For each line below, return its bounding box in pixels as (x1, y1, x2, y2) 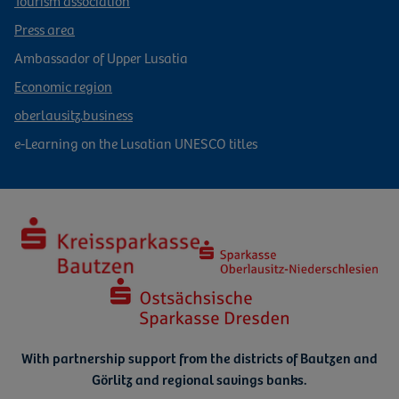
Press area (14, 17, 75, 39)
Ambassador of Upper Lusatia (14, 45, 188, 68)
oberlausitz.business (14, 102, 133, 125)
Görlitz (92, 368, 133, 389)
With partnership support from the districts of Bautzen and (21, 346, 378, 368)
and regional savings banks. (133, 368, 307, 389)
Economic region (14, 74, 112, 96)
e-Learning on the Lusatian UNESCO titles (14, 131, 257, 153)
